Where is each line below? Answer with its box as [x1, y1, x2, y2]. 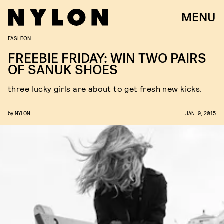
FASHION [8, 34, 31, 41]
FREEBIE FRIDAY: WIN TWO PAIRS [8, 50, 206, 67]
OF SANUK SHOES [8, 61, 118, 79]
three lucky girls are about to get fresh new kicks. [8, 84, 202, 93]
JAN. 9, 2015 [185, 110, 216, 116]
